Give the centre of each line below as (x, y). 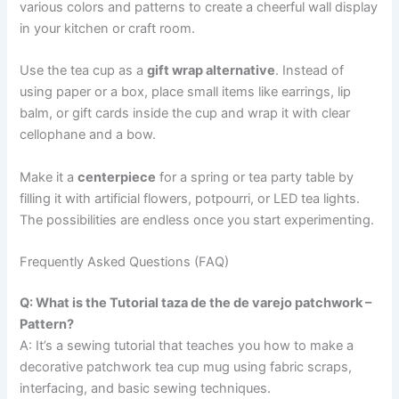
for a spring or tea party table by (255, 177)
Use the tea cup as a (84, 71)
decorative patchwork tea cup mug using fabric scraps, (186, 366)
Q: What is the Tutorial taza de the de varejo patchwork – (196, 302)
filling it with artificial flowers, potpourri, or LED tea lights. (190, 198)
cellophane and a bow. (88, 135)
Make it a (49, 177)
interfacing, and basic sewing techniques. (146, 388)
